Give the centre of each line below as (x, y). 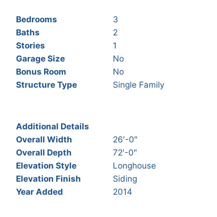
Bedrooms (36, 20)
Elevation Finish (48, 178)
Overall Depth (44, 152)
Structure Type (46, 85)
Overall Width (44, 139)
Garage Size (40, 59)
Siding (125, 178)
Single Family (138, 85)
